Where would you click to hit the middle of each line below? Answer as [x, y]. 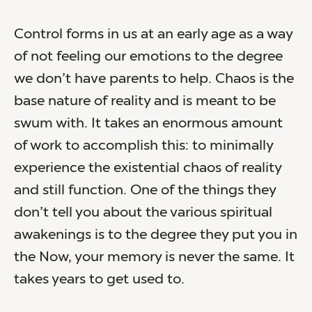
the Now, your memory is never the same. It [154, 257]
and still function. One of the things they [145, 190]
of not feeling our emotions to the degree [148, 57]
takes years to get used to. [99, 280]
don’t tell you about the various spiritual [143, 213]
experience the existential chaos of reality [148, 168]
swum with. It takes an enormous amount [148, 124]
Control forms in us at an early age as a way [153, 34]
